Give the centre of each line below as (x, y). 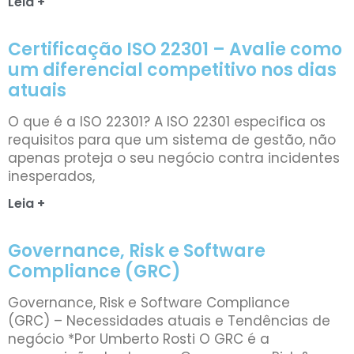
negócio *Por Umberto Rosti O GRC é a (139, 339)
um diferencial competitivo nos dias (172, 70)
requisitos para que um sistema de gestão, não (172, 139)
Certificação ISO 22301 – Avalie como (175, 49)
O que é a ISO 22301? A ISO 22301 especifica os (167, 121)
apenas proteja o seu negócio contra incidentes (174, 158)
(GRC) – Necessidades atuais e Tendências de (169, 320)
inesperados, (51, 176)
